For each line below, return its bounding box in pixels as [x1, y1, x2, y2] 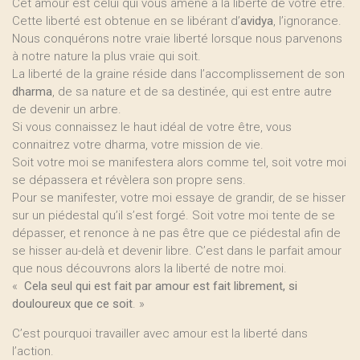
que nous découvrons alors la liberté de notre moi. [12, 261, 287, 276]
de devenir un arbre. [12, 102, 121, 117]
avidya [240, 14, 273, 28]
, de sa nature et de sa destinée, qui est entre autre [52, 84, 332, 99]
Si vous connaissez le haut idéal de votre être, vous [12, 120, 292, 134]
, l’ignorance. [273, 14, 342, 28]
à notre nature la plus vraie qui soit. [12, 49, 201, 63]
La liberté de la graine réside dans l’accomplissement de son [12, 67, 345, 81]
